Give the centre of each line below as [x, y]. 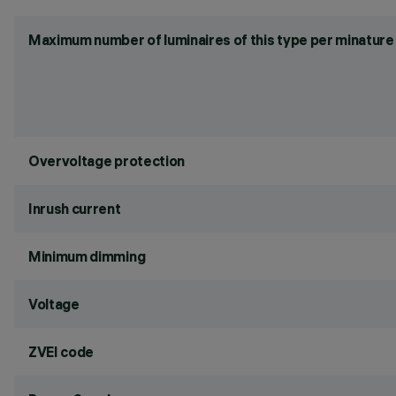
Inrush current [75, 209]
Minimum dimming [87, 256]
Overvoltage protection [107, 161]
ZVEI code [61, 352]
